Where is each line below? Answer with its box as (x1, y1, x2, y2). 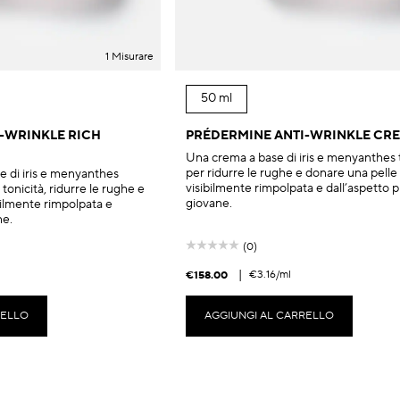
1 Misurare (105, 49, 154, 63)
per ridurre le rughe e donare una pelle (186, 164, 397, 181)
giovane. (186, 195, 232, 212)
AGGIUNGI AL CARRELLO (204, 308, 334, 322)
